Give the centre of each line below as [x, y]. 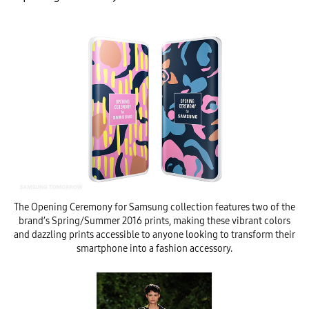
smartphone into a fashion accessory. [154, 249]
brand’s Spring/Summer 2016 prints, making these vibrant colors [154, 221]
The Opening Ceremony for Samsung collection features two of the [154, 208]
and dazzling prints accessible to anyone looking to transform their [154, 235]
